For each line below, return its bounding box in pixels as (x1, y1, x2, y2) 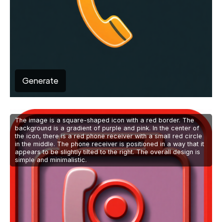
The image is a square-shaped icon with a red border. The (15, 116, 194, 124)
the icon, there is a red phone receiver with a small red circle (15, 132, 202, 140)
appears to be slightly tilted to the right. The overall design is (15, 148, 200, 156)
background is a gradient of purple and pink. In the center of (15, 124, 199, 132)
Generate (22, 75, 58, 86)
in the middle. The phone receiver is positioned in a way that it (15, 140, 204, 148)
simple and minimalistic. (15, 156, 87, 164)
